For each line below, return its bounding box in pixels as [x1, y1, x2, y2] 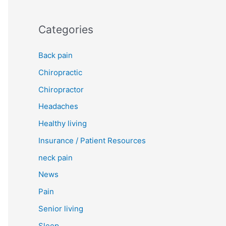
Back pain [38, 50, 73, 60]
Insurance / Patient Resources [38, 135, 146, 145]
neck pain [38, 152, 73, 162]
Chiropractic [38, 67, 82, 77]
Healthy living [38, 119, 87, 128]
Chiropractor [38, 84, 84, 94]
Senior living [38, 203, 83, 213]
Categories [38, 23, 93, 36]
